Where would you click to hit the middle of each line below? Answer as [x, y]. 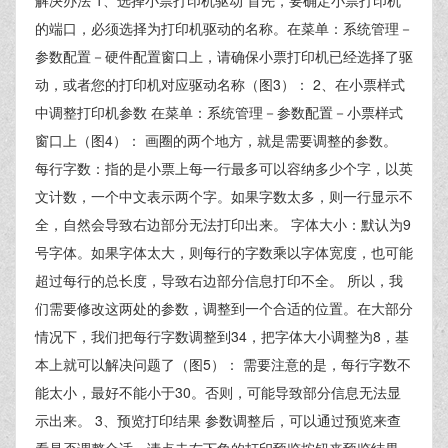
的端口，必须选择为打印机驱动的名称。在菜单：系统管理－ [224, 28]
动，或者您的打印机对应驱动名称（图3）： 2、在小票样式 [220, 84]
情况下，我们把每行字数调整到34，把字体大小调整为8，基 [222, 336]
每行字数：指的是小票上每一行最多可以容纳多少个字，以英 [224, 168]
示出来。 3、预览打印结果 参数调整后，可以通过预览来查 [218, 420]
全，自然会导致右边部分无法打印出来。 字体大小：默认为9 [223, 224]
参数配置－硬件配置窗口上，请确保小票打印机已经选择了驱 [224, 56]
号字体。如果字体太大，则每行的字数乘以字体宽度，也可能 [224, 252]
